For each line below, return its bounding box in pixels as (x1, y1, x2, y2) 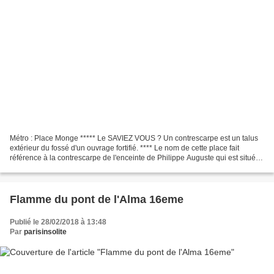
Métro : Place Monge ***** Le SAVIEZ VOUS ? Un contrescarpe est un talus (10, 134, 258, 143)
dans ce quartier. (10, 163, 65, 172)
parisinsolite (24, 228, 67, 237)
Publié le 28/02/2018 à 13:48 (10, 218, 106, 227)
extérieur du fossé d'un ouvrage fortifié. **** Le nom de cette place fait (10, 144, 239, 153)
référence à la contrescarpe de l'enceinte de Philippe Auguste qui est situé (10, 154, 256, 163)
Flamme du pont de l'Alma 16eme (10, 193, 183, 206)
